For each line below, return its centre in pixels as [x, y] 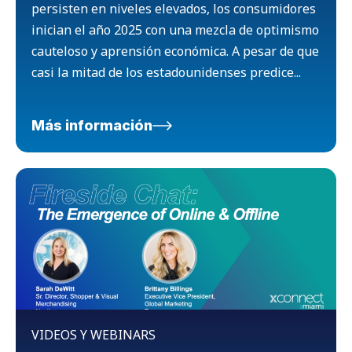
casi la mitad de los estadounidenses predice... [166, 72]
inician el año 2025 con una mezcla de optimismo [175, 29]
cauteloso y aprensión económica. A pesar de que [175, 51]
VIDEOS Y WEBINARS [93, 334]
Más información [92, 125]
